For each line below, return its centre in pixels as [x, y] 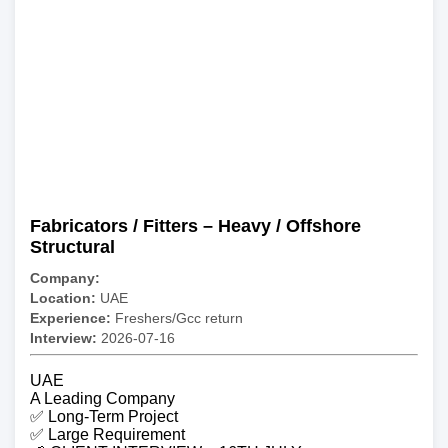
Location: [63, 298]
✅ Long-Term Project [104, 417]
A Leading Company [102, 399]
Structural [72, 247]
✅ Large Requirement [107, 435]
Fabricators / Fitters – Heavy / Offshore [195, 226]
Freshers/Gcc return [177, 318]
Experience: [70, 318]
